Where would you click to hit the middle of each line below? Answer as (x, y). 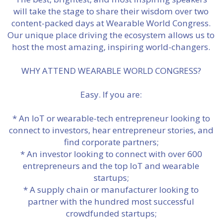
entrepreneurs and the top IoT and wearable (111, 166)
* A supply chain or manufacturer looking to (111, 190)
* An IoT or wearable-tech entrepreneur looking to (111, 118)
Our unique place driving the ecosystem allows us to (111, 35)
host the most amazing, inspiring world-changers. (111, 47)
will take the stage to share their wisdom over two (111, 11)
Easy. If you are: (111, 94)
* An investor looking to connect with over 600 (111, 154)
